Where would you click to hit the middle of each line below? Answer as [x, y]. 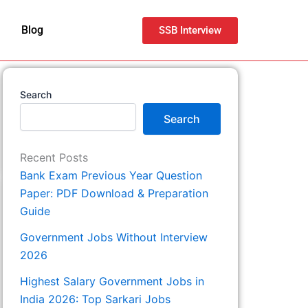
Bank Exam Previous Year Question [111, 176]
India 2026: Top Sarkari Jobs [95, 299]
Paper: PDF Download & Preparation [114, 194]
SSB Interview [190, 30]
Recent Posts [54, 158]
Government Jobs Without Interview [114, 238]
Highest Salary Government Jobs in [112, 282]
